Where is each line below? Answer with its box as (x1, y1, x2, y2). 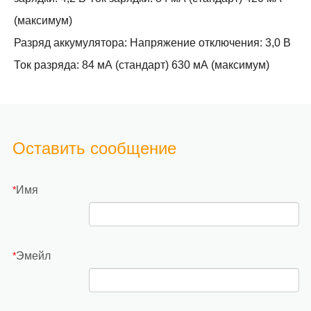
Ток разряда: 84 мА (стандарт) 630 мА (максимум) (14, 59, 269, 71)
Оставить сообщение (12, 139, 176, 158)
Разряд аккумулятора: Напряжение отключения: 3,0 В (14, 37, 291, 49)
